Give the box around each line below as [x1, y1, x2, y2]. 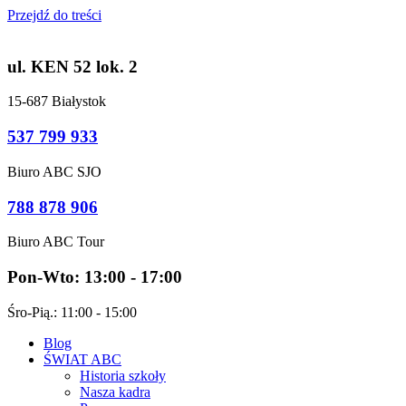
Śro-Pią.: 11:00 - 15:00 [7, 304, 137, 320]
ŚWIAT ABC [43, 351, 121, 367]
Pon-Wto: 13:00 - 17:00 [7, 267, 182, 287]
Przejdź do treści [7, 7, 101, 23]
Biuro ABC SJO [7, 163, 101, 179]
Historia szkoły [80, 367, 166, 383]
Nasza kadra [80, 383, 150, 400]
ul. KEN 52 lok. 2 [7, 56, 138, 76]
